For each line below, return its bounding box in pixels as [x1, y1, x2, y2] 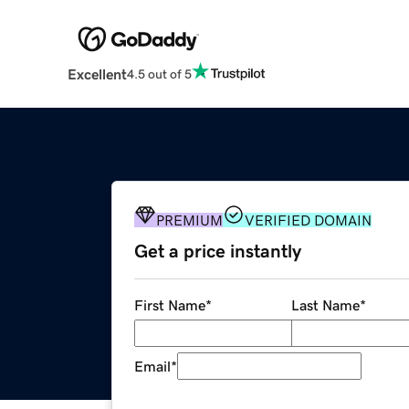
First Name [134, 298, 205, 313]
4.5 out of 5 [126, 67, 192, 80]
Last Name [290, 298, 360, 313]
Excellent [67, 67, 127, 82]
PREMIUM [156, 213, 223, 228]
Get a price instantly [134, 242, 301, 261]
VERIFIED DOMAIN [245, 213, 372, 228]
